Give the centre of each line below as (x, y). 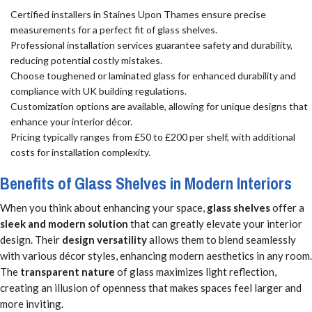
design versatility (104, 240)
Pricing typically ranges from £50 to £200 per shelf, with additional (153, 136)
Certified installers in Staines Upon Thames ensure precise (139, 14)
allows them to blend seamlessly (221, 240)
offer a (287, 208)
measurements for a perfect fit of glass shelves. (114, 29)
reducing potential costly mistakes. (87, 60)
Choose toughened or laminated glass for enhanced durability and (154, 75)
